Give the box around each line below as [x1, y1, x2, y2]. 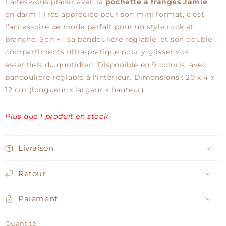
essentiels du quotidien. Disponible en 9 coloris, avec [5, 60, 207, 70]
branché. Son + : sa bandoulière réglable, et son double [5, 35, 213, 44]
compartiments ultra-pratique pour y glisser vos [5, 47, 189, 57]
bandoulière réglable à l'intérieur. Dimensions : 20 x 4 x [5, 73, 215, 82]
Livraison [18, 143, 54, 153]
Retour [18, 168, 46, 179]
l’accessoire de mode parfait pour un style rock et [5, 22, 194, 32]
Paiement [18, 194, 58, 204]
